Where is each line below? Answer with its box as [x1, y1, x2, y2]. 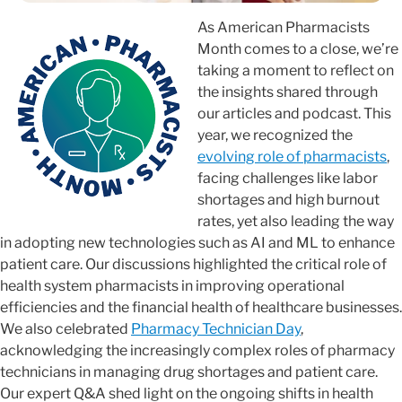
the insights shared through [197, 83, 378, 101]
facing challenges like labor [197, 170, 378, 188]
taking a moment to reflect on [197, 62, 394, 80]
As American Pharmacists [197, 19, 370, 37]
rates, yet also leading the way [197, 213, 394, 231]
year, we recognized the [197, 127, 353, 144]
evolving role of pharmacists [197, 148, 387, 166]
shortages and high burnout [197, 191, 380, 209]
